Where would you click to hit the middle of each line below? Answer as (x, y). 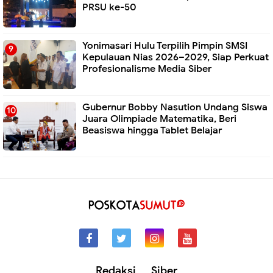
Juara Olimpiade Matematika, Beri (159, 119)
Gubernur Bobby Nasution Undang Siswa (175, 107)
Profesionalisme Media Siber (147, 69)
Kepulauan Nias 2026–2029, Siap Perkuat (175, 57)
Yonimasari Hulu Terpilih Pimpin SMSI (165, 45)
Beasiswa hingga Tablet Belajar (152, 130)
